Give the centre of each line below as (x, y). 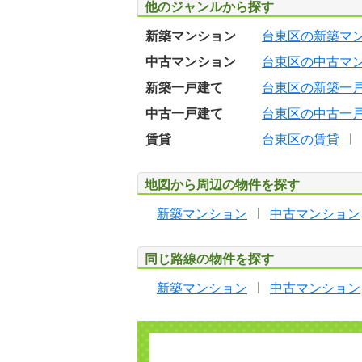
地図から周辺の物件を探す (222, 185)
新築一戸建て (184, 88)
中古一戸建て (184, 114)
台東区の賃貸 (301, 139)
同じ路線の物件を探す (209, 259)
